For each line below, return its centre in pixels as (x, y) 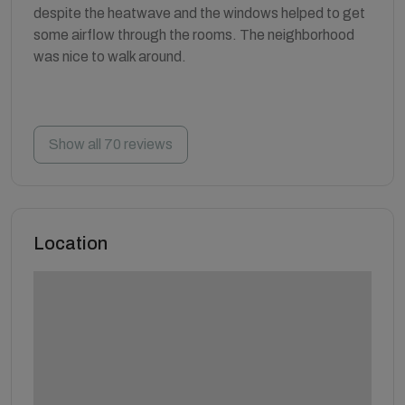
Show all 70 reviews (111, 144)
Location (71, 243)
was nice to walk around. (110, 57)
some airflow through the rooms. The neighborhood (194, 35)
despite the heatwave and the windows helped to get (199, 13)
